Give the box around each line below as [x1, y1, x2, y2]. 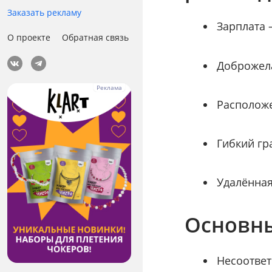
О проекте [7, 31, 50, 43]
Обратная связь [61, 31, 129, 43]
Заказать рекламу [7, 6, 81, 18]
